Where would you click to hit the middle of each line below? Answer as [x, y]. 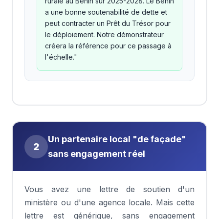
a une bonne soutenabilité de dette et [106, 12]
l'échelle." [61, 57]
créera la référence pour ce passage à [108, 46]
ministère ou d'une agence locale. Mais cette [109, 202]
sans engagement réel [97, 154]
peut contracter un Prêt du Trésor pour [108, 23]
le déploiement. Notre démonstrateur [104, 34]
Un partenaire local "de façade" [117, 139]
